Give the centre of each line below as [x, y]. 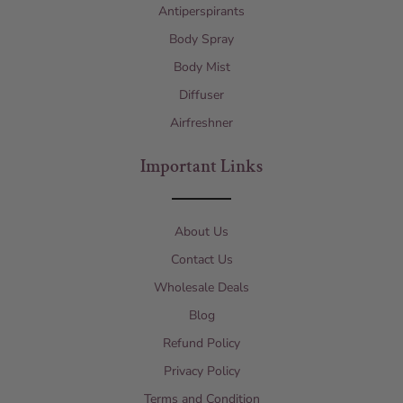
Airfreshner [201, 123]
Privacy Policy [201, 372]
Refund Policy [201, 344]
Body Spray [201, 40]
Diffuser [201, 95]
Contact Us [201, 260]
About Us [201, 232]
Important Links [201, 167]
